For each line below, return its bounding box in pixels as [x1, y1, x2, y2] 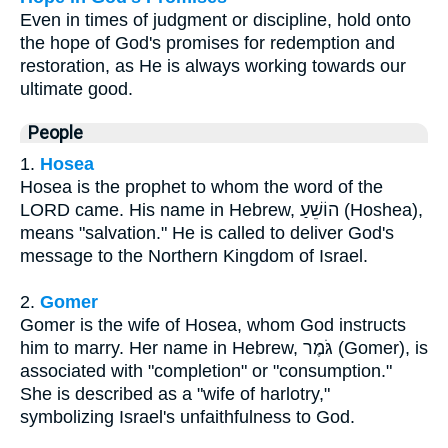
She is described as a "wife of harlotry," [20, 383, 330, 404]
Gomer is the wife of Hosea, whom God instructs [20, 314, 406, 335]
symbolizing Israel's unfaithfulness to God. [20, 406, 355, 427]
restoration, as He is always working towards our [20, 55, 406, 76]
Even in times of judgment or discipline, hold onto [20, 9, 411, 30]
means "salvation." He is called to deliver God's [20, 222, 394, 243]
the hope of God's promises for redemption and [20, 32, 395, 53]
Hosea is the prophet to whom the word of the [20, 176, 383, 197]
